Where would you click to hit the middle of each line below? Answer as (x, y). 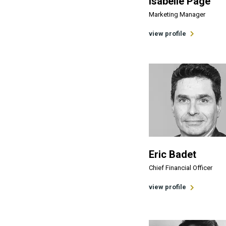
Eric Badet (173, 154)
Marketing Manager (177, 14)
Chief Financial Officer (181, 168)
